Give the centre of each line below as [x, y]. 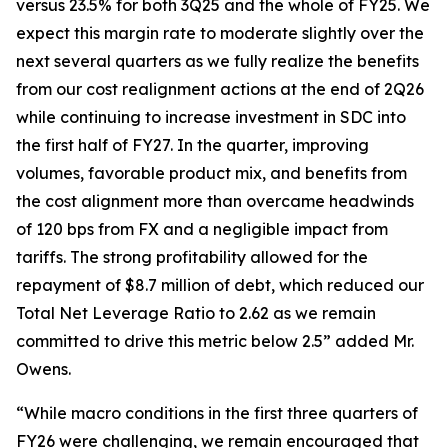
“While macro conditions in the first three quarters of [217, 413]
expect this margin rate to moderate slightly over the [220, 33]
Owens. [43, 369]
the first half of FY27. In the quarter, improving [192, 145]
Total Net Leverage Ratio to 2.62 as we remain [196, 313]
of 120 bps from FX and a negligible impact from [202, 229]
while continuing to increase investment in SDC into [211, 117]
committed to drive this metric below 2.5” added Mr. [215, 341]
